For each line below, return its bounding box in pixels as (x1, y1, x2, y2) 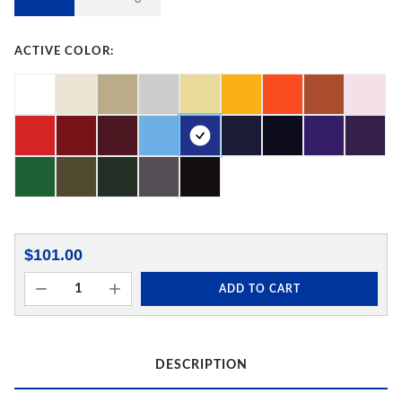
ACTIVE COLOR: (14, 46, 114, 57)
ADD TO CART (218, 283, 301, 294)
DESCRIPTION (154, 359, 248, 371)
